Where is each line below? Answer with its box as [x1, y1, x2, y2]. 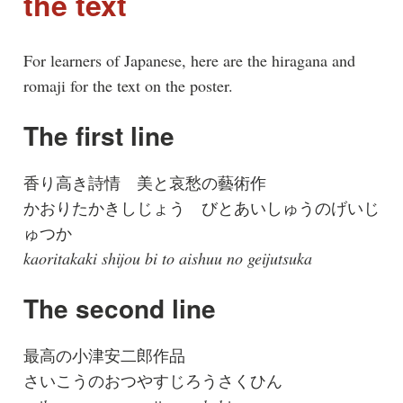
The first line [22, 117, 175, 155]
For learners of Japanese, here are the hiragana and [22, 49, 355, 72]
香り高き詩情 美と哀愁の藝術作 [22, 172, 266, 194]
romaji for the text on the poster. [22, 75, 233, 97]
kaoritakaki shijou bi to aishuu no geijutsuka [22, 247, 312, 270]
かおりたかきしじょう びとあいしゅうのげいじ [22, 197, 380, 219]
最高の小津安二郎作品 [22, 345, 185, 367]
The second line [22, 290, 216, 327]
